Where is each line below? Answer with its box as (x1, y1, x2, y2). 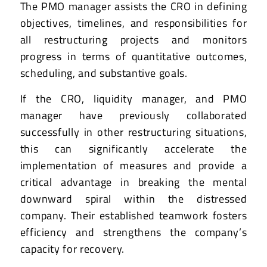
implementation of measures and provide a (20, 157, 247, 174)
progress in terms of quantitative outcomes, (20, 48, 247, 64)
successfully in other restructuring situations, (20, 124, 247, 141)
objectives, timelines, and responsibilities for (20, 14, 247, 31)
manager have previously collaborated (20, 107, 247, 124)
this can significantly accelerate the (20, 141, 247, 157)
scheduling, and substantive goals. (20, 64, 188, 81)
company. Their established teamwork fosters (20, 207, 247, 224)
